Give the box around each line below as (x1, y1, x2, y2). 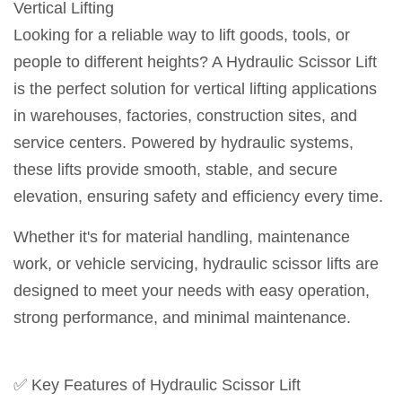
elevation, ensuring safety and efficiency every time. (13, 188, 383, 205)
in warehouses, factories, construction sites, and (13, 107, 357, 125)
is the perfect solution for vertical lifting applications (13, 80, 377, 98)
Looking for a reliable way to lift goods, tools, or (13, 26, 350, 44)
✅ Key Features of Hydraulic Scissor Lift (13, 376, 301, 394)
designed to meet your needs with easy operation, (13, 282, 370, 300)
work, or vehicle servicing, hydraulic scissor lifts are (13, 255, 379, 273)
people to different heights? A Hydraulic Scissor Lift (13, 53, 377, 71)
